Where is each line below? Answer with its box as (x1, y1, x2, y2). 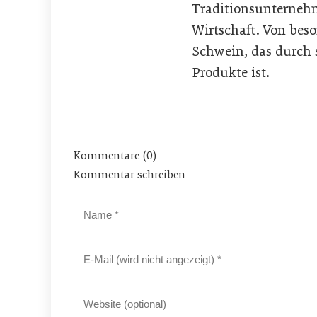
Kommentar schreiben (74, 168, 185, 181)
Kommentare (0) (74, 149, 156, 162)
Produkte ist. (192, 64, 270, 81)
